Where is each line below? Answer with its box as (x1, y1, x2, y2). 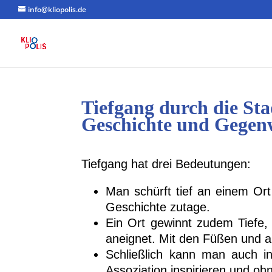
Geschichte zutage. (106, 200, 211, 214)
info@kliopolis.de (28, 4, 86, 15)
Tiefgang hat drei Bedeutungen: (81, 157, 251, 171)
